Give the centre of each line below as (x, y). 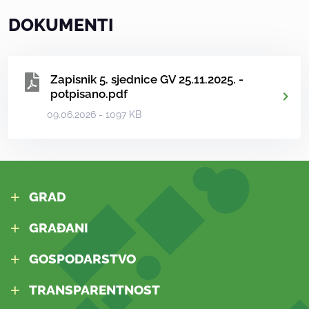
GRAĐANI (59, 228)
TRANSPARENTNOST (94, 290)
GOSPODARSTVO (82, 259)
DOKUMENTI (61, 26)
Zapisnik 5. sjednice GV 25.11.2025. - (147, 80)
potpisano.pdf (89, 94)
